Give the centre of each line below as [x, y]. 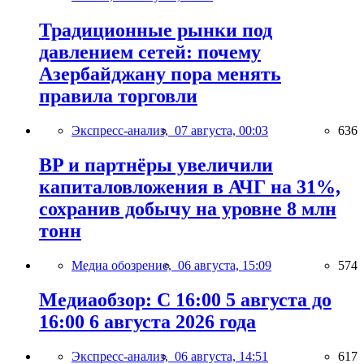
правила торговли [118, 96]
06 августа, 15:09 [225, 265]
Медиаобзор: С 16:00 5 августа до [185, 299]
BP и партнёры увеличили [156, 165]
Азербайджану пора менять [160, 74]
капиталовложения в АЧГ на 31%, [190, 187]
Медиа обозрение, [125, 265]
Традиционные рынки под [156, 30]
